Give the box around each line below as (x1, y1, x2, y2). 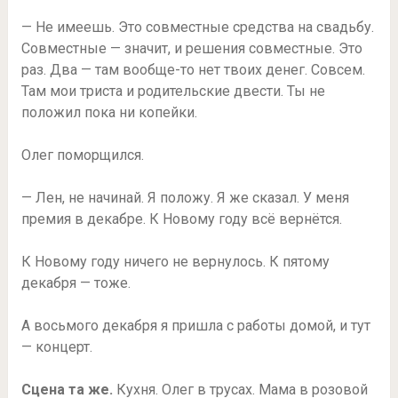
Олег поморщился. (20, 146, 144, 163)
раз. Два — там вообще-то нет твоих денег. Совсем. (20, 60, 365, 78)
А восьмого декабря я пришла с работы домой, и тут (20, 316, 370, 334)
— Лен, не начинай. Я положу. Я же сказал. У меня (20, 188, 349, 206)
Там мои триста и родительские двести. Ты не (20, 82, 325, 99)
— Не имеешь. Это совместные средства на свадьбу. (20, 18, 374, 36)
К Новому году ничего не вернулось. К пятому (20, 252, 330, 270)
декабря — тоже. (20, 274, 131, 291)
